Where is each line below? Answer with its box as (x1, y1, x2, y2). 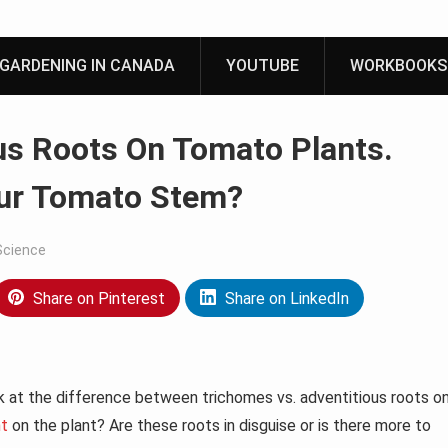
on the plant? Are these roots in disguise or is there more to (8, 416, 431, 436)
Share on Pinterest (33, 289, 165, 308)
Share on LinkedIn (225, 289, 349, 308)
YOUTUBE (226, 56, 299, 75)
